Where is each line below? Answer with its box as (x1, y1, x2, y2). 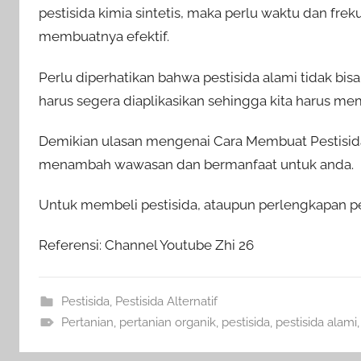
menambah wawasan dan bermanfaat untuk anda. (39, 156, 354, 172)
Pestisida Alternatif (114, 294, 218, 309)
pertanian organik (118, 315, 216, 330)
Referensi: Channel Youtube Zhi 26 (39, 237, 254, 254)
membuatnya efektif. (39, 28, 172, 45)
